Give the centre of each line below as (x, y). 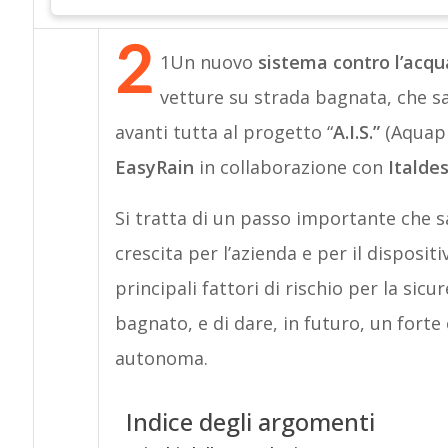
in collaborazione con (290, 167)
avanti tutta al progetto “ (223, 132)
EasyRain (154, 167)
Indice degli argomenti (250, 422)
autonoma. (161, 358)
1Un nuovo (208, 62)
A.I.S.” (356, 132)
